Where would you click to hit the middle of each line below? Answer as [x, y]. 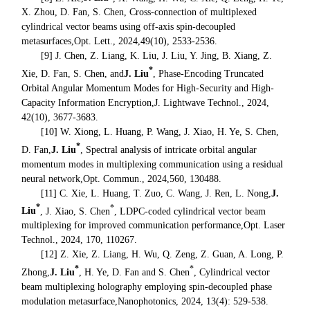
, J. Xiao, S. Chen [75, 211]
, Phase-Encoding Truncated [209, 73]
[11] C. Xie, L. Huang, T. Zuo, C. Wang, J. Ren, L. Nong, [156, 193]
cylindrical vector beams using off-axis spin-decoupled [129, 27]
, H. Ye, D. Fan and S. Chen [135, 272]
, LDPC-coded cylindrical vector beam [190, 211]
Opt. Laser [265, 226]
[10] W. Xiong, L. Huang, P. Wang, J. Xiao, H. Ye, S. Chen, [160, 131]
